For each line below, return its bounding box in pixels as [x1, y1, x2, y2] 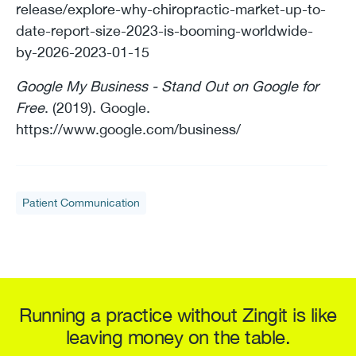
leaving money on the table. [65, 325, 291, 348]
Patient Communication [22, 195, 140, 209]
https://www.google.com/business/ [16, 120, 241, 137]
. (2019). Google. [44, 99, 150, 116]
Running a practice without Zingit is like [19, 303, 337, 326]
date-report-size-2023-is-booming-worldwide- [16, 21, 313, 39]
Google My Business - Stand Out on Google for [16, 77, 319, 95]
